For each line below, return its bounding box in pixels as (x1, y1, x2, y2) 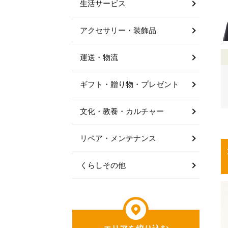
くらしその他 (80, 161, 126, 169)
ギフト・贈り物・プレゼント (80, 80, 179, 89)
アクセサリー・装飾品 (80, 26, 156, 35)
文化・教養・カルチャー (80, 107, 164, 116)
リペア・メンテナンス (80, 134, 156, 142)
